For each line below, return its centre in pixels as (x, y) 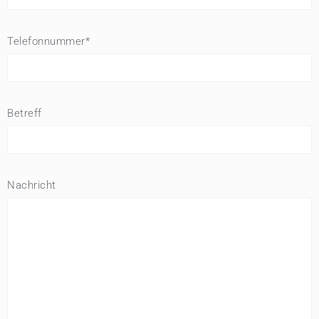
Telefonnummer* (48, 41)
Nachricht (32, 185)
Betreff (25, 113)
